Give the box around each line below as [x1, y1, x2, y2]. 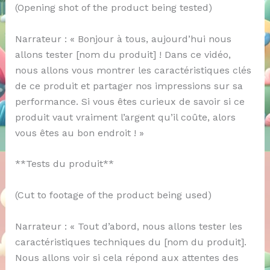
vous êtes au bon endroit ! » [14, 127, 144, 139]
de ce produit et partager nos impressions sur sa [14, 80, 243, 92]
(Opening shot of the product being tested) [14, 2, 212, 14]
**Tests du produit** [14, 158, 114, 170]
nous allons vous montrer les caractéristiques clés [14, 64, 251, 76]
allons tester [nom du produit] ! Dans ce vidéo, [14, 48, 231, 60]
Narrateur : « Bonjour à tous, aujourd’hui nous [14, 33, 231, 45]
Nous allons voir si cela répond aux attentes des [14, 251, 239, 263]
